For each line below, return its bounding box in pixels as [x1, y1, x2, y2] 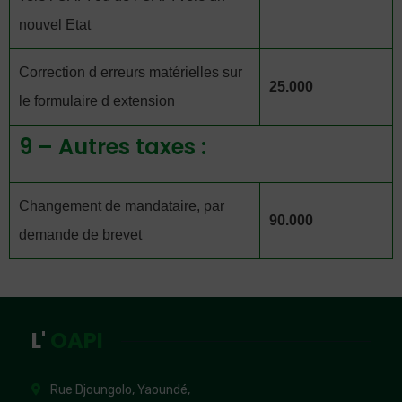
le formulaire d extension [19, 93, 175, 109]
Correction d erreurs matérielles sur [19, 65, 242, 80]
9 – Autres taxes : [19, 132, 206, 162]
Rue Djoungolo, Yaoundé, [50, 382, 190, 398]
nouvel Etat [19, 17, 91, 32]
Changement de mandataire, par [19, 198, 224, 214]
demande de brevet [19, 227, 142, 242]
